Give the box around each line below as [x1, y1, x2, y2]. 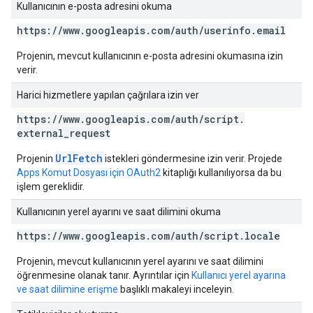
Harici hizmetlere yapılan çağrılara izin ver [17, 89, 199, 101]
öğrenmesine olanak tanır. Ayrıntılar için [17, 270, 191, 281]
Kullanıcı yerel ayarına [191, 270, 286, 281]
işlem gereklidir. [17, 181, 85, 192]
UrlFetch [55, 152, 103, 165]
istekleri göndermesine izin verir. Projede [103, 153, 282, 164]
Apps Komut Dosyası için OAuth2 [17, 167, 161, 178]
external [17, 126, 64, 140]
